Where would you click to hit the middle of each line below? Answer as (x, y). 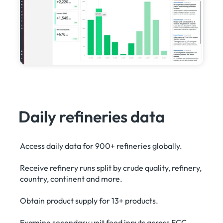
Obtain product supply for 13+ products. (89, 200)
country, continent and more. (71, 178)
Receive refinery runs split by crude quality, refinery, (111, 167)
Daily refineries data (92, 116)
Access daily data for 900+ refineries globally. (101, 146)
